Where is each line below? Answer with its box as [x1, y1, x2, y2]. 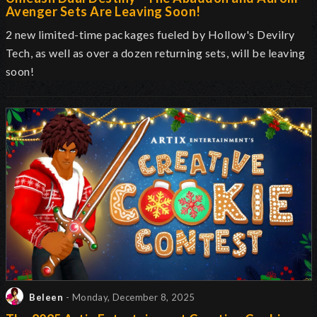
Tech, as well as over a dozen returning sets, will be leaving [6, 46, 306, 60]
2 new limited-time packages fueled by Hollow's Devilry [6, 28, 295, 42]
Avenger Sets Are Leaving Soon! [6, 4, 201, 20]
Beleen [27, 292, 64, 304]
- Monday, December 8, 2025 [66, 292, 195, 304]
